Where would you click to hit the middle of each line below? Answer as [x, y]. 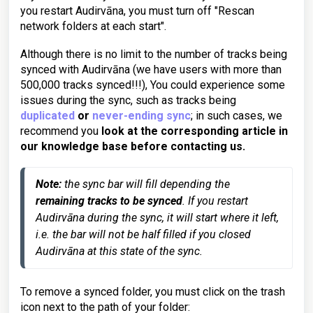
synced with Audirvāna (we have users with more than [151, 70]
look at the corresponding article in [195, 131]
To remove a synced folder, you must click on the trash [153, 292]
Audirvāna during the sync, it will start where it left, [157, 218]
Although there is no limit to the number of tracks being [154, 54]
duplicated [48, 116]
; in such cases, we [236, 116]
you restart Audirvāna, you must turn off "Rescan [137, 11]
